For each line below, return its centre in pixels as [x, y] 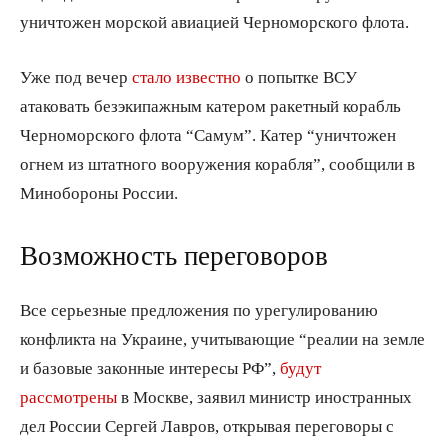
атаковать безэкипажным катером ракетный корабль [210, 105]
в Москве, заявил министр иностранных [264, 396]
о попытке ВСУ [299, 76]
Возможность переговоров [174, 255]
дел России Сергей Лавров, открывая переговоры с [207, 425]
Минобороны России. [99, 192]
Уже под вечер [76, 76]
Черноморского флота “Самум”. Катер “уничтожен [208, 134]
